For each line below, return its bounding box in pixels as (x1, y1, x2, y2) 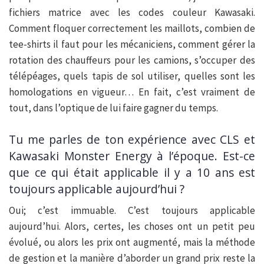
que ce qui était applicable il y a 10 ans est (9, 164, 255, 180)
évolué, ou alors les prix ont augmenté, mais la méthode (9, 236, 255, 249)
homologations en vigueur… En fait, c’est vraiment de (9, 85, 255, 99)
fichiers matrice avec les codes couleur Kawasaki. (9, 6, 255, 19)
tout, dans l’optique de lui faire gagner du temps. (9, 101, 218, 115)
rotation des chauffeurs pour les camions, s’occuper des (9, 54, 255, 67)
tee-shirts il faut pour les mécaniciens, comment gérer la (9, 38, 255, 51)
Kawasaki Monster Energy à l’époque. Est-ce (9, 147, 255, 164)
